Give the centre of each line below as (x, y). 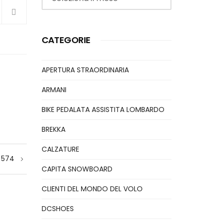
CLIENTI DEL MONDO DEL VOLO (92, 189)
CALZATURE (60, 149)
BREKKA (53, 129)
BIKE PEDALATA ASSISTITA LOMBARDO (103, 110)
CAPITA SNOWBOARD (77, 169)
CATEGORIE (66, 40)
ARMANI (54, 90)
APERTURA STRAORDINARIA (85, 70)
